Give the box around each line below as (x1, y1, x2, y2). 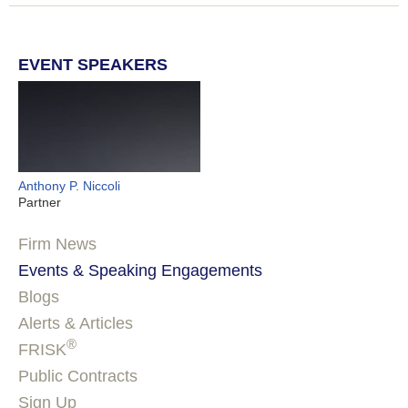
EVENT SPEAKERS (18, 55, 168, 74)
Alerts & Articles (18, 313, 133, 332)
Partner (18, 194, 61, 209)
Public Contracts (18, 366, 138, 385)
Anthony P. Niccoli (18, 178, 120, 193)
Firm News (18, 234, 97, 253)
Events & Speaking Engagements (18, 260, 262, 280)
